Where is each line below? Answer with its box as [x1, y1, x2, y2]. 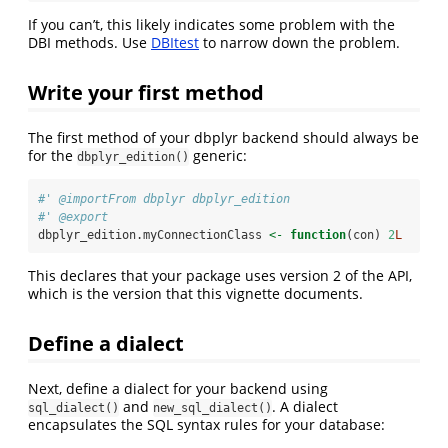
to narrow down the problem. [199, 33, 400, 53]
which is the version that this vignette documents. [28, 283, 363, 303]
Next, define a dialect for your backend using [28, 378, 328, 398]
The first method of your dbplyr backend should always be [28, 127, 419, 147]
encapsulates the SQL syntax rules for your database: [28, 414, 385, 434]
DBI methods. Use [28, 33, 151, 53]
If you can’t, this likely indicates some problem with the [28, 15, 395, 35]
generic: [189, 145, 247, 165]
